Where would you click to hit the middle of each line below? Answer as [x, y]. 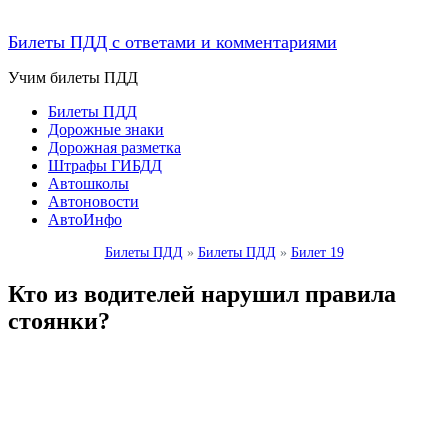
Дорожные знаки [106, 129]
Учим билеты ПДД [73, 77]
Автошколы [88, 183]
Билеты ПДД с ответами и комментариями [172, 42]
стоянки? [59, 320]
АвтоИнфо [85, 219]
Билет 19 [317, 252]
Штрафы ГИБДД [105, 165]
